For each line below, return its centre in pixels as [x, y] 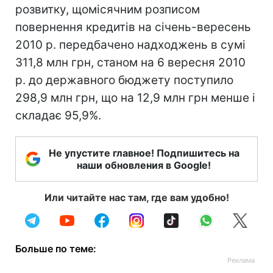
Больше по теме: [56, 248]
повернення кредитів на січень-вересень [133, 27]
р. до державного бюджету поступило [124, 80]
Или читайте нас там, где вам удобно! [136, 197]
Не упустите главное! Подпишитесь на [144, 153]
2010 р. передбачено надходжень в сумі [130, 44]
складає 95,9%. [58, 115]
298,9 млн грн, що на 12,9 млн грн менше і [135, 97]
